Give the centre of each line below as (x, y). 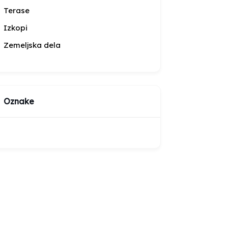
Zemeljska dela (32, 45)
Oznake (19, 101)
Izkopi (16, 28)
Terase (17, 10)
